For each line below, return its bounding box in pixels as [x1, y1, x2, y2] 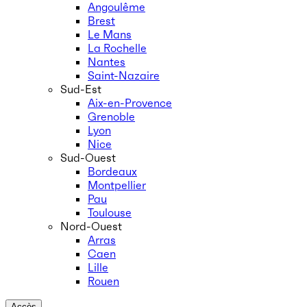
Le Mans [88, 27, 132, 41]
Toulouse [88, 206, 132, 219]
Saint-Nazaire [88, 69, 160, 82]
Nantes [88, 55, 125, 69]
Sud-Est [60, 82, 101, 96]
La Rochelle [88, 41, 147, 55]
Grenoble [88, 110, 135, 123]
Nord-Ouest [60, 219, 122, 233]
